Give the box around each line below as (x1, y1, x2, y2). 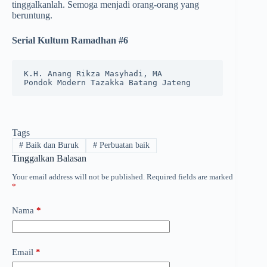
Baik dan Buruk (23, 141, 79, 150)
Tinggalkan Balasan (12, 153, 86, 163)
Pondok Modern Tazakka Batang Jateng (24, 78, 191, 88)
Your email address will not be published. (12, 172, 145, 182)
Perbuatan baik (97, 141, 150, 150)
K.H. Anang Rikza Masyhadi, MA (24, 69, 167, 79)
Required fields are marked (147, 172, 233, 182)
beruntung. (12, 10, 52, 21)
